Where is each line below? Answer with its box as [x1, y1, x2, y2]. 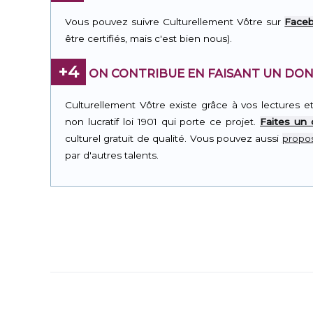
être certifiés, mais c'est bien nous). [65, 32, 232, 44]
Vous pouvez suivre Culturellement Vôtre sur [65, 15, 285, 27]
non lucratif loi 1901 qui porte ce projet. [65, 115, 261, 127]
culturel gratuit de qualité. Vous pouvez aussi [65, 132, 282, 144]
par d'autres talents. [65, 149, 159, 161]
